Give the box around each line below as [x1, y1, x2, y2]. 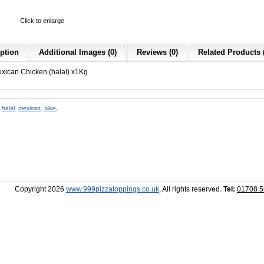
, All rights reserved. [159, 185, 223, 193]
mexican [18, 105, 41, 111]
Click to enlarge [19, 17, 64, 24]
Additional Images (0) [39, 48, 117, 57]
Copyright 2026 [15, 185, 66, 193]
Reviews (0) [137, 48, 178, 57]
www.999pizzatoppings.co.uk [66, 185, 159, 193]
